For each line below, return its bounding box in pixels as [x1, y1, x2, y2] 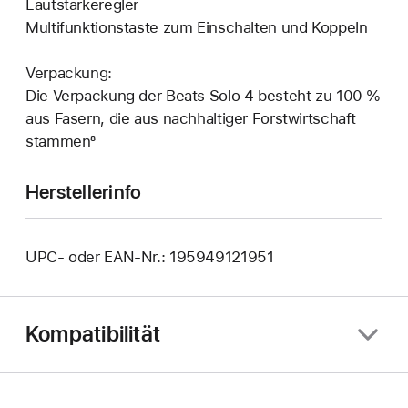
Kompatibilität [25, 321, 161, 348]
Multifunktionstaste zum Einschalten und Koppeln [25, 17, 368, 36]
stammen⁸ [25, 131, 97, 150]
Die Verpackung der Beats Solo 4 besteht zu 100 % [25, 86, 382, 105]
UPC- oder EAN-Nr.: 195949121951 [25, 247, 274, 266]
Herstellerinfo [25, 179, 142, 203]
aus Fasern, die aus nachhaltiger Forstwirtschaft [25, 108, 357, 127]
